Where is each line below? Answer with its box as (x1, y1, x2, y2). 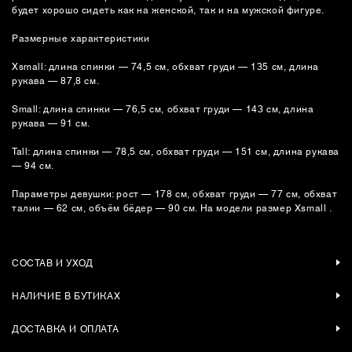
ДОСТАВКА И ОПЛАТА (12, 321, 119, 335)
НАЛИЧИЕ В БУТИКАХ (12, 288, 121, 302)
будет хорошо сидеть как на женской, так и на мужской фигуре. (12, 2, 325, 16)
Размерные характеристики (12, 31, 150, 44)
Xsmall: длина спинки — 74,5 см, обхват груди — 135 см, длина (12, 59, 320, 72)
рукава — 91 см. (12, 115, 90, 129)
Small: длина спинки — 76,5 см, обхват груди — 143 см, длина (12, 101, 314, 115)
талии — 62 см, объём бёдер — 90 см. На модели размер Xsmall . (12, 200, 332, 214)
